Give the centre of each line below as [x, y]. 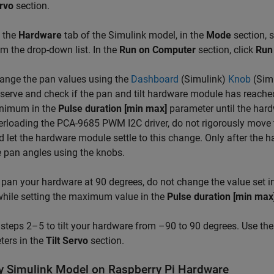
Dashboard [155, 80]
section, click [226, 50]
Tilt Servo [67, 241]
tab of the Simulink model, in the [134, 35]
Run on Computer [157, 50]
